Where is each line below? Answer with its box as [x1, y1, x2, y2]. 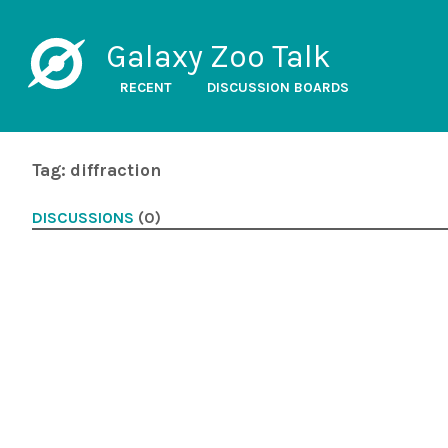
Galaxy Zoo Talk [105, 38, 331, 75]
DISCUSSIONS [32, 209, 134, 227]
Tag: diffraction [32, 160, 161, 180]
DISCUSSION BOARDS [206, 79, 349, 96]
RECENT [119, 79, 172, 96]
